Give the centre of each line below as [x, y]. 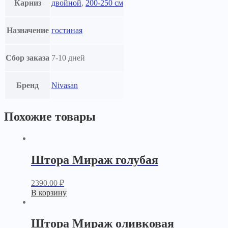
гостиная [67, 31]
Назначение [27, 31]
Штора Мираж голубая [94, 160]
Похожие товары [50, 117]
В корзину [49, 193]
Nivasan [65, 85]
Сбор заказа [27, 58]
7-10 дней [68, 58]
